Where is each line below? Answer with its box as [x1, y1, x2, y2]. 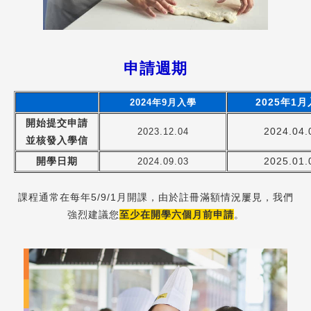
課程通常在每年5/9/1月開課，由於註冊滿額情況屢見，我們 [17, 192, 294, 203]
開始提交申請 [26, 117, 88, 129]
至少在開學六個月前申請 [119, 209, 234, 221]
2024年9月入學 [129, 97, 196, 108]
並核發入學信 [26, 135, 88, 146]
